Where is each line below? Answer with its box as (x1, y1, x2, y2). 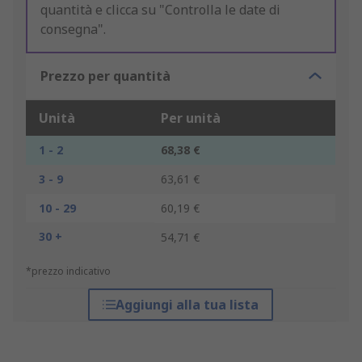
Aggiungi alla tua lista (116, 296, 259, 314)
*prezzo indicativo (26, 264, 111, 279)
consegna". (40, 20, 106, 39)
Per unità (161, 109, 221, 128)
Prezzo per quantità (40, 67, 170, 86)
